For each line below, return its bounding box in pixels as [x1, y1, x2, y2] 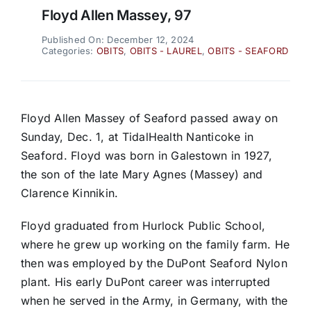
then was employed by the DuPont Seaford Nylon [20, 256, 287, 271]
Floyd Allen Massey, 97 [41, 7, 192, 24]
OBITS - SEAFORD [208, 45, 289, 57]
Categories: [41, 45, 96, 57]
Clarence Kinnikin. [20, 186, 119, 201]
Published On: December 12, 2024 [41, 34, 194, 46]
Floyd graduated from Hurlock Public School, [20, 219, 266, 233]
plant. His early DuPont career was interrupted [20, 275, 271, 289]
